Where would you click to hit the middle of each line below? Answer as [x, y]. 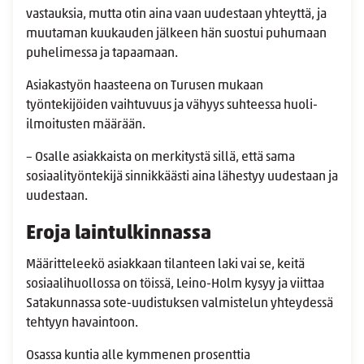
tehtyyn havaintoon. [83, 324]
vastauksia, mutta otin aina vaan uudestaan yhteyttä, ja [176, 15]
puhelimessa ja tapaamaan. [103, 54]
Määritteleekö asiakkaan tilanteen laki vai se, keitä [165, 265]
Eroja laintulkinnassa [119, 234]
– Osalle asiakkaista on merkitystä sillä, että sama [160, 158]
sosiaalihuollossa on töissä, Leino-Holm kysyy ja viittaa [175, 285]
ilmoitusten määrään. [88, 126]
